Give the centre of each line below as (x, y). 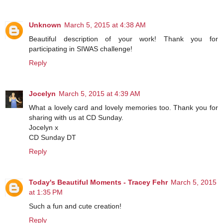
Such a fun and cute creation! (75, 206)
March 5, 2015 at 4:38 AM (105, 25)
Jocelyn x (44, 128)
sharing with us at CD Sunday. (76, 118)
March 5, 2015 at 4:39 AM (100, 94)
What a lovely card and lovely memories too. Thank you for (123, 108)
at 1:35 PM (46, 192)
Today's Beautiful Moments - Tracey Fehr (98, 182)
